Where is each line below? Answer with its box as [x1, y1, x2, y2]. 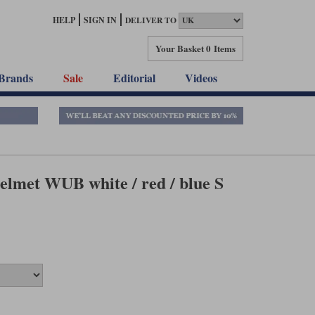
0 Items [206, 41, 236, 55]
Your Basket [155, 41, 204, 55]
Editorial [112, 70, 155, 86]
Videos [185, 70, 218, 86]
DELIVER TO [125, 14, 176, 27]
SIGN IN [84, 14, 117, 26]
